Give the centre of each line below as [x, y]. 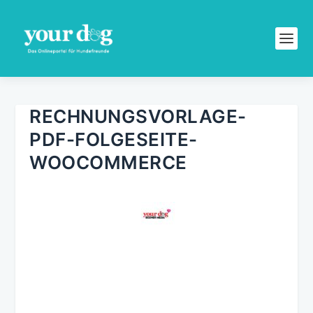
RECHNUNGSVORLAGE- [138, 116]
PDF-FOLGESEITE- [114, 139]
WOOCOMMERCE [108, 162]
